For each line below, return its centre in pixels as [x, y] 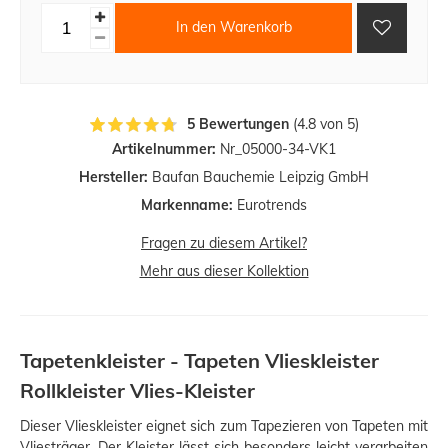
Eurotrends [270, 204]
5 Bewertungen [237, 123]
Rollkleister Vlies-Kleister [137, 390]
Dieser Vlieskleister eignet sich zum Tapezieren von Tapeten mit [224, 425]
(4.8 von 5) [323, 123]
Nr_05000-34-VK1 [276, 148]
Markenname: [187, 204]
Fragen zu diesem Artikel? [224, 242]
